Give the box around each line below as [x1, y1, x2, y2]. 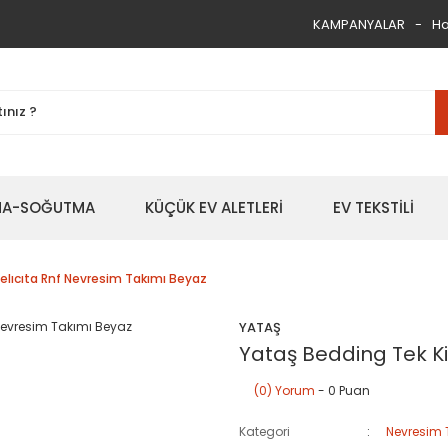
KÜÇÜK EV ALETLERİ [145, 197, 283, 218]
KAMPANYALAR [313, 14, 405, 34]
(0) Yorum [254, 382, 315, 399]
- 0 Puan [315, 382, 370, 399]
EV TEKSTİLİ [333, 197, 414, 218]
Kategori [239, 423, 290, 440]
